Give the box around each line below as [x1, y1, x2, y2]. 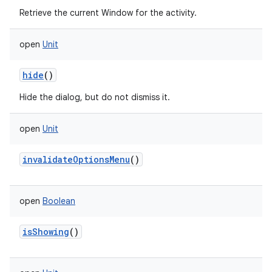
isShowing [22, 226, 69, 237]
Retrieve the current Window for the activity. [19, 7, 197, 18]
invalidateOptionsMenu [22, 154, 130, 165]
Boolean [42, 195, 75, 206]
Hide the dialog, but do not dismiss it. [19, 92, 170, 103]
